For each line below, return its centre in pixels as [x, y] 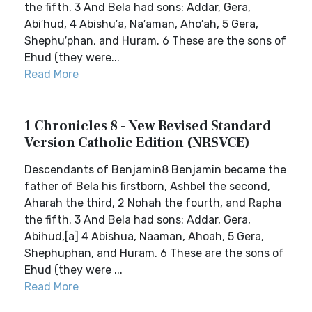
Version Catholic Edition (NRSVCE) [137, 143]
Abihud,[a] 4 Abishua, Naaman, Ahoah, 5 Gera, [144, 236]
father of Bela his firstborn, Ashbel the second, [147, 186]
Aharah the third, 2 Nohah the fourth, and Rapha [153, 203]
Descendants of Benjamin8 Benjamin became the [155, 170]
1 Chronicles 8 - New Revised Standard [148, 126]
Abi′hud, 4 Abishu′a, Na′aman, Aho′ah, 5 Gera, [141, 24]
